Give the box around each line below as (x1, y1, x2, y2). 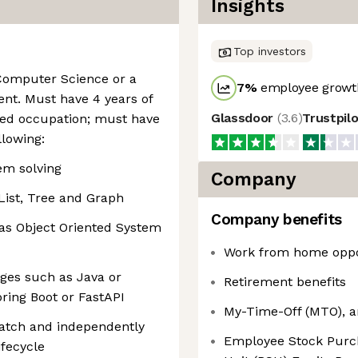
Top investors (233, 45, 306, 58)
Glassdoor (211, 110, 277, 125)
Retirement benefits (224, 274, 346, 289)
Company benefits (211, 210, 342, 229)
